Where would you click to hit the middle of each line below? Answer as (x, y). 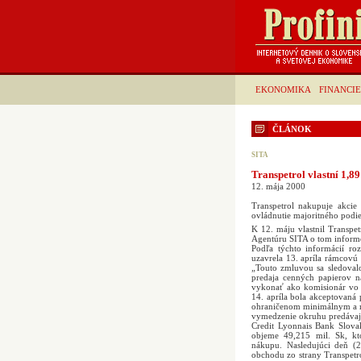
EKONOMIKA (283, 89)
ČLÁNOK (292, 129)
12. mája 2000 (278, 186)
